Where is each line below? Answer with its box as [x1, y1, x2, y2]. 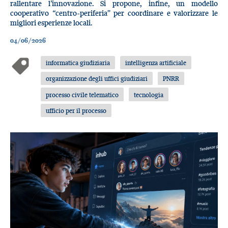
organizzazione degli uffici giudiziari [46, 74, 148, 83]
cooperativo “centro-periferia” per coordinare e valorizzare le [10, 8, 218, 18]
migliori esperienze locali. [10, 17, 93, 27]
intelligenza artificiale [125, 59, 187, 67]
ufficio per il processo [46, 106, 107, 115]
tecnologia [134, 90, 164, 99]
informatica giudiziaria [46, 59, 110, 67]
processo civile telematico [46, 90, 119, 99]
